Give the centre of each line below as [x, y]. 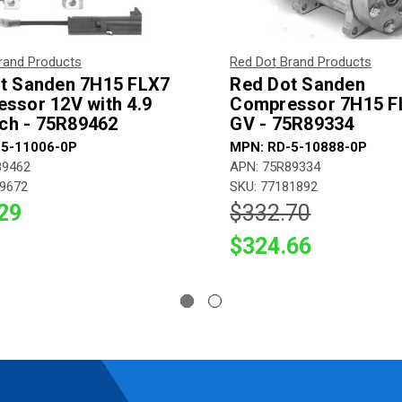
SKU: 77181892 [274, 186]
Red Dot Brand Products [301, 61]
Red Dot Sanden [297, 84]
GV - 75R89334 [292, 123]
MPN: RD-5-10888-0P [299, 147]
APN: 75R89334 [275, 166]
